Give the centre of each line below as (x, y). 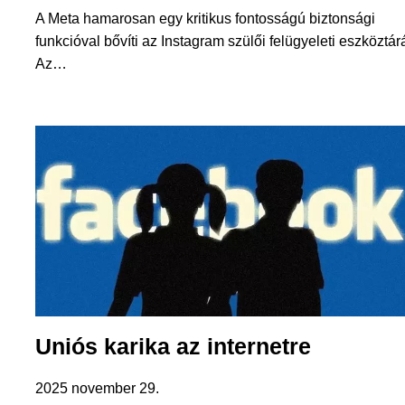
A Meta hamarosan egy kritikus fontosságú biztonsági (205, 18)
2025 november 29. (97, 389)
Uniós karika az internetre (173, 347)
